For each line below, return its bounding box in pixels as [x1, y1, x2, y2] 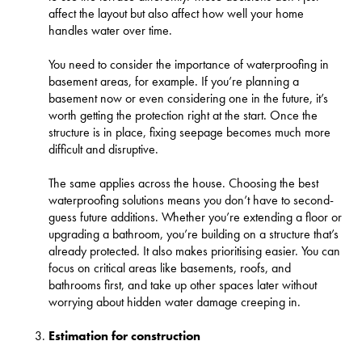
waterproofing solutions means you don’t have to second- [48, 191, 334, 208]
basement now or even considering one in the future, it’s [48, 89, 328, 107]
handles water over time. [48, 21, 172, 39]
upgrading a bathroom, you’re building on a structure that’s [48, 225, 339, 242]
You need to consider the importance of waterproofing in [48, 55, 329, 73]
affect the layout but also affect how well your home [48, 4, 304, 22]
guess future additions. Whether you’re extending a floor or [48, 208, 342, 225]
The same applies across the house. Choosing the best [48, 174, 318, 192]
